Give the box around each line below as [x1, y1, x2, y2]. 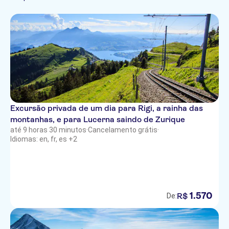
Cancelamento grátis [88, 126, 157, 134]
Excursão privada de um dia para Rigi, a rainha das [10, 103, 203, 113]
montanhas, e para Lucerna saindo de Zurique [10, 114, 185, 124]
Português [44, 7, 79, 15]
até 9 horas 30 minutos [10, 126, 86, 134]
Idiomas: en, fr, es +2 [10, 135, 77, 143]
